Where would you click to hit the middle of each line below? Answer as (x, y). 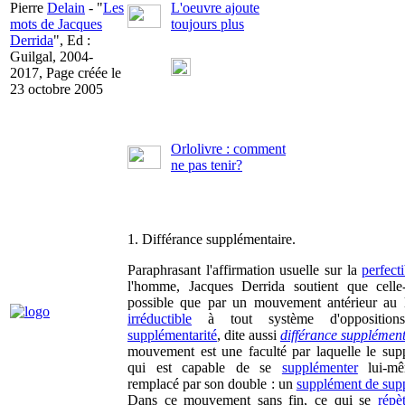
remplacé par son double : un (212, 384)
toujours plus (207, 24)
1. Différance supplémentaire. (212, 239)
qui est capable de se (205, 367)
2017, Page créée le (66, 73)
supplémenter (320, 367)
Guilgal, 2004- (52, 57)
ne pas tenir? (207, 165)
